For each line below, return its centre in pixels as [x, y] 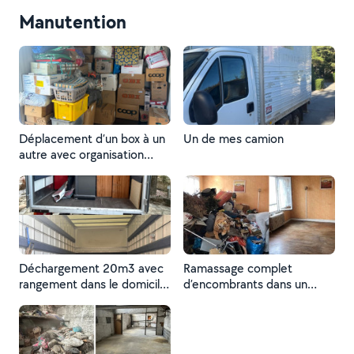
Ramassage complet [238, 268]
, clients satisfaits [65, 300]
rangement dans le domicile [93, 284]
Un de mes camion [233, 139]
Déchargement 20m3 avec [91, 268]
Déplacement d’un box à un [92, 139]
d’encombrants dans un [245, 284]
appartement [219, 300]
